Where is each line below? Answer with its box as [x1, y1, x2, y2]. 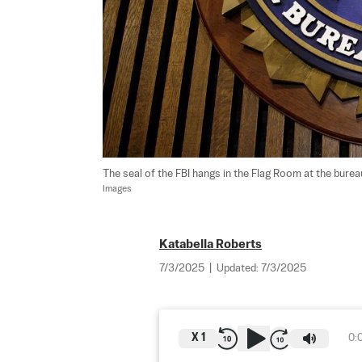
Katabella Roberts [159, 238, 262, 250]
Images [103, 183, 132, 194]
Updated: [217, 263, 261, 274]
